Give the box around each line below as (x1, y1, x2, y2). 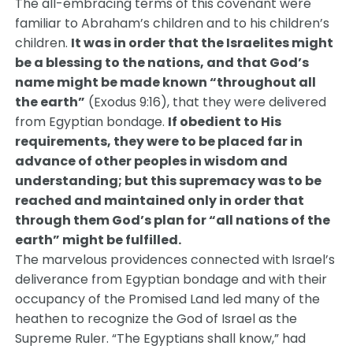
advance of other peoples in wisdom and (15, 152, 288, 170)
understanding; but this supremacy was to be (15, 172, 322, 190)
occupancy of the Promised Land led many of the (15, 290, 321, 308)
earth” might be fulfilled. (15, 231, 182, 249)
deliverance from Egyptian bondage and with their (15, 270, 328, 288)
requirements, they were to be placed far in (15, 132, 303, 150)
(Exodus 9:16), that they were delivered (85, 93, 327, 111)
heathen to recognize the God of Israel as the (15, 310, 298, 328)
